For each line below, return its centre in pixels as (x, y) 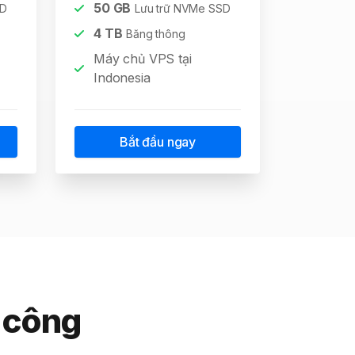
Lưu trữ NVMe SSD (183, 8)
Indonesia (122, 78)
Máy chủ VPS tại (143, 59)
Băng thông (156, 34)
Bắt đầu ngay (158, 142)
